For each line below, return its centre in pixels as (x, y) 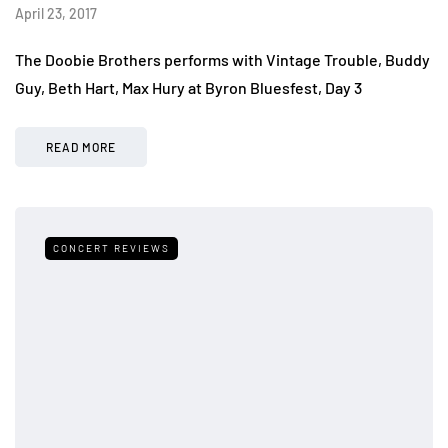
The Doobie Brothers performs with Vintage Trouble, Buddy (222, 59)
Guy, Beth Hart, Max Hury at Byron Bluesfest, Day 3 (190, 87)
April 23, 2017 (56, 13)
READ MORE (81, 146)
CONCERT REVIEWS (111, 247)
